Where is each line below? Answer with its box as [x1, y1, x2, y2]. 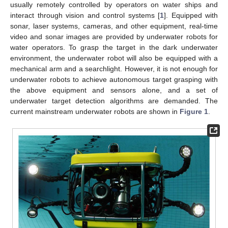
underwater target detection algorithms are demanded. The [10, 96, 218, 105]
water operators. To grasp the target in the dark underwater [10, 43, 218, 51]
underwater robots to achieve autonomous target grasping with [10, 75, 218, 83]
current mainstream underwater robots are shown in [10, 107, 180, 116]
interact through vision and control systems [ [10, 11, 160, 19]
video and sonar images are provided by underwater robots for [10, 32, 218, 41]
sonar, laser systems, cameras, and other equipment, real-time [10, 21, 218, 30]
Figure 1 [180, 107, 208, 116]
